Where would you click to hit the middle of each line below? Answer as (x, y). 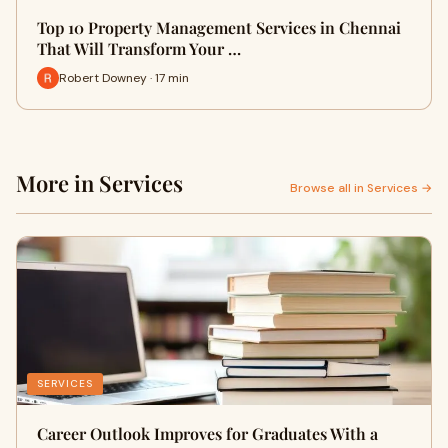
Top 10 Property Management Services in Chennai (219, 27)
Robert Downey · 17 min (124, 77)
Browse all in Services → (361, 188)
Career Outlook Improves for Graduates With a (207, 433)
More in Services (99, 183)
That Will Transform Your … (139, 48)
